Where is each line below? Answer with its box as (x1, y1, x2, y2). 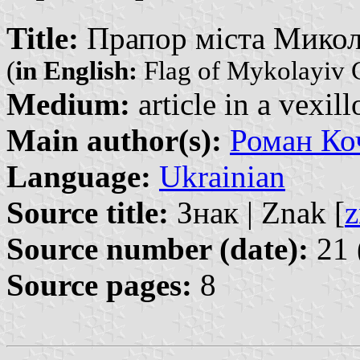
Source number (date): (6, 231, 309, 266)
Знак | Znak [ (169, 195, 345, 230)
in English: (15, 56, 137, 85)
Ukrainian (159, 159, 285, 194)
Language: (6, 159, 151, 194)
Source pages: (6, 268, 192, 302)
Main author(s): (6, 123, 222, 157)
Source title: (6, 195, 169, 230)
